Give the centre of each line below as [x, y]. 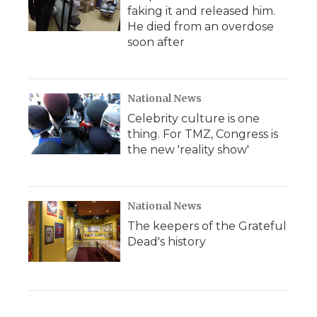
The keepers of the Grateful [207, 226]
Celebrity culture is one [194, 119]
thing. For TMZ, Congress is [203, 134]
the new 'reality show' [188, 150]
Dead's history [167, 242]
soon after [156, 42]
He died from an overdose [201, 27]
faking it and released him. [201, 11]
